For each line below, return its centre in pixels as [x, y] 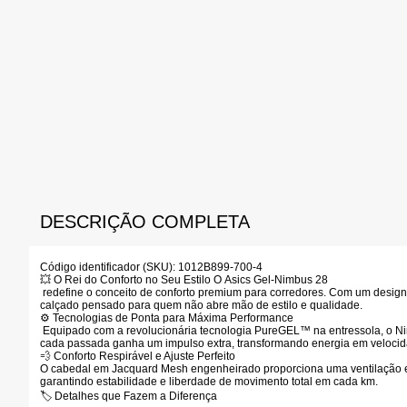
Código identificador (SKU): [108, 267]
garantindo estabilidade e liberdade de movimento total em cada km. [209, 382]
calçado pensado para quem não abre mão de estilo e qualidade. [201, 305]
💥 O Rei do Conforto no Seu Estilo [125, 280]
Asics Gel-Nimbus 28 [276, 280]
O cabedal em [76, 369]
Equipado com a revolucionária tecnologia [147, 331]
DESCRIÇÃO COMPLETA [145, 222]
